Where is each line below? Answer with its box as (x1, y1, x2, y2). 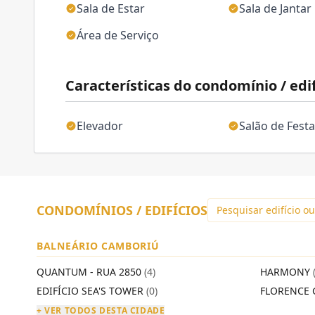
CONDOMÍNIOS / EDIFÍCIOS (37, 202, 207, 219)
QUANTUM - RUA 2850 (37, 265, 144, 278)
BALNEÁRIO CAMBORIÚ (37, 239, 160, 252)
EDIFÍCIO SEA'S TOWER (37, 284, 146, 297)
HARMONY (260, 265, 313, 278)
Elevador (77, 118, 123, 134)
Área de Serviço (77, 27, 159, 43)
